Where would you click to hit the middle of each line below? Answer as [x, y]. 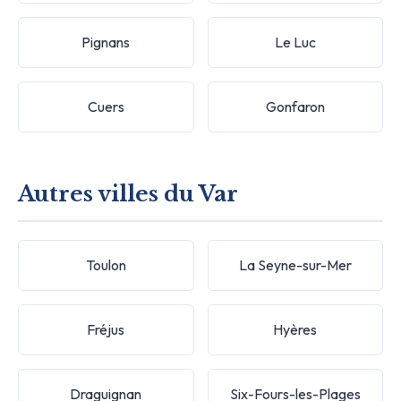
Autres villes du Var [128, 193]
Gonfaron [295, 106]
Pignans [106, 42]
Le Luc [295, 42]
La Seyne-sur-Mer [295, 264]
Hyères [295, 329]
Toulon [106, 264]
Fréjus [106, 329]
